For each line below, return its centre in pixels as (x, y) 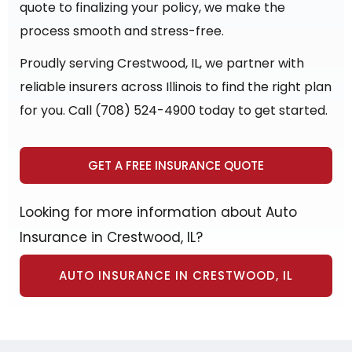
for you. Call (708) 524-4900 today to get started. (174, 111)
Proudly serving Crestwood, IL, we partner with (162, 64)
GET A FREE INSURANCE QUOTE (176, 166)
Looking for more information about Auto (158, 213)
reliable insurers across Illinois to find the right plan (176, 87)
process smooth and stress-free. (122, 31)
